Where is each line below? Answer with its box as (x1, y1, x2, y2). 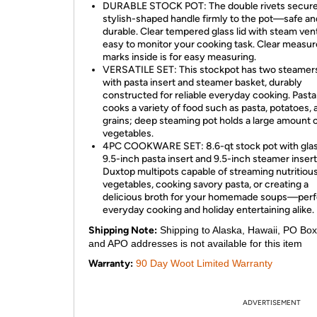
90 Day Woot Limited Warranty (136, 258, 272, 269)
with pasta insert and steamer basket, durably (103, 76, 302, 88)
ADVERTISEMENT (243, 298, 301, 307)
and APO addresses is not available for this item (88, 238, 302, 249)
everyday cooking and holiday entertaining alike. (103, 204, 314, 216)
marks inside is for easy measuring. (103, 51, 256, 63)
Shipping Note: (88, 224, 157, 236)
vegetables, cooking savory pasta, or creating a (103, 178, 309, 190)
